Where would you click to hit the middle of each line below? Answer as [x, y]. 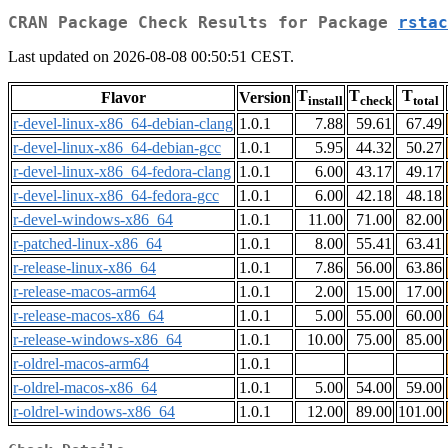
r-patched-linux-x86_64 [87, 244]
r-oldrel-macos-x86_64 [85, 388]
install [325, 101]
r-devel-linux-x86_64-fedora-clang [122, 172]
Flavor [123, 98]
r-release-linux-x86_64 [84, 268]
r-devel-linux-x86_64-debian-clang [123, 124]
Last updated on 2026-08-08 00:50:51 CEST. [151, 57]
